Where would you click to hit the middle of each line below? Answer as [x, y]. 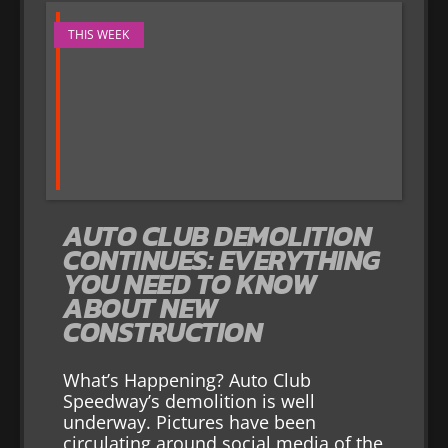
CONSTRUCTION [163, 331]
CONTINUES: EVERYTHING [221, 259]
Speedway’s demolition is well [189, 400]
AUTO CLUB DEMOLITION [217, 235]
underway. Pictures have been [190, 421]
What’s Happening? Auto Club [187, 379]
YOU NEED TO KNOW [190, 283]
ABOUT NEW [140, 307]
